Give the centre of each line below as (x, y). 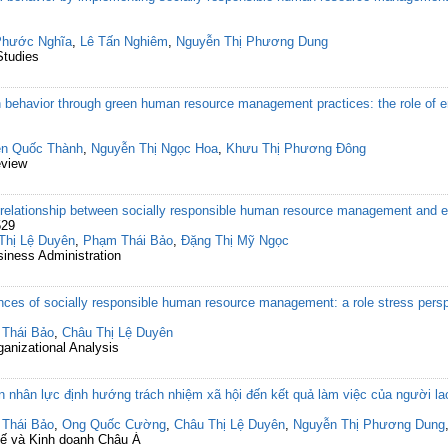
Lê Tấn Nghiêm (124, 41)
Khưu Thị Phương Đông (296, 148)
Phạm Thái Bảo (128, 240)
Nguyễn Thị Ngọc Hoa (154, 148)
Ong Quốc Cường (114, 424)
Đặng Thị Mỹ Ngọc (235, 240)
